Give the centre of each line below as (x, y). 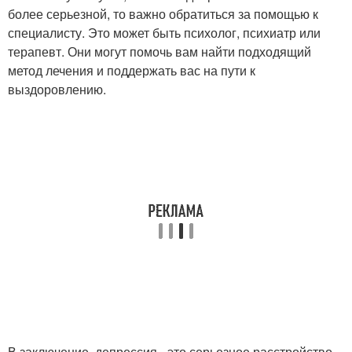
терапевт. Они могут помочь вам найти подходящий (159, 51)
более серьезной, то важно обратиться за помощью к (163, 14)
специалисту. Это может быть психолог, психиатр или (164, 33)
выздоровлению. (57, 89)
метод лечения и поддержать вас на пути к (132, 70)
